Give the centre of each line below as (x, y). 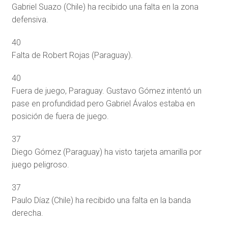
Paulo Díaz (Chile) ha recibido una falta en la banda (101, 200)
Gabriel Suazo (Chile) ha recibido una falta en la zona (105, 7)
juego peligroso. (40, 164)
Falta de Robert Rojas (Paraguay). (72, 55)
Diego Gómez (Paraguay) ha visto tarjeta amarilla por (106, 152)
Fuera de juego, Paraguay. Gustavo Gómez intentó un (106, 91)
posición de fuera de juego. (60, 116)
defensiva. (30, 19)
